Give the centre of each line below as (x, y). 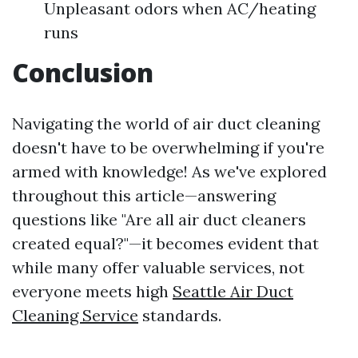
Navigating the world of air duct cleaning (166, 124)
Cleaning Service (75, 316)
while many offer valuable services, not (158, 268)
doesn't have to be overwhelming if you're (168, 148)
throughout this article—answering (144, 196)
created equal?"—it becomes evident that (165, 244)
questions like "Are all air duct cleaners (159, 220)
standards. (180, 316)
